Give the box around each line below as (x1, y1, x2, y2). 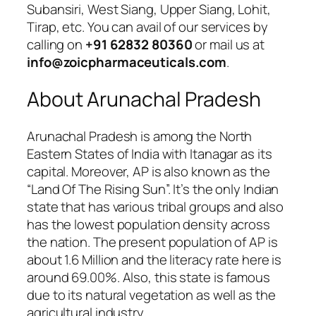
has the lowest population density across (27, 214, 270, 233)
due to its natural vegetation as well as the (27, 285, 276, 304)
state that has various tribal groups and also (27, 197, 284, 216)
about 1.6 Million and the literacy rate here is (27, 250, 282, 269)
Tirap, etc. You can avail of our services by (27, 18, 268, 37)
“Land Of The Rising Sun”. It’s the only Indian (27, 179, 279, 198)
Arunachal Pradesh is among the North (27, 126, 253, 145)
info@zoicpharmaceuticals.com (27, 53, 227, 72)
